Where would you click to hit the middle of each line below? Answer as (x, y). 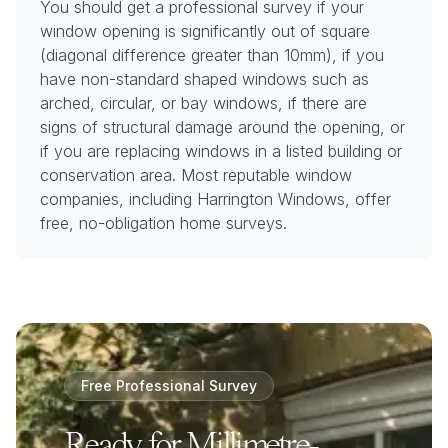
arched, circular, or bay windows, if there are (203, 103)
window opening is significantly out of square (205, 31)
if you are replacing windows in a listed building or (221, 151)
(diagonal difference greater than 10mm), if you (212, 55)
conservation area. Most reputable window (196, 175)
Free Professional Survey (169, 385)
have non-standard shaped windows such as (204, 79)
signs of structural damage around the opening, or (222, 127)
